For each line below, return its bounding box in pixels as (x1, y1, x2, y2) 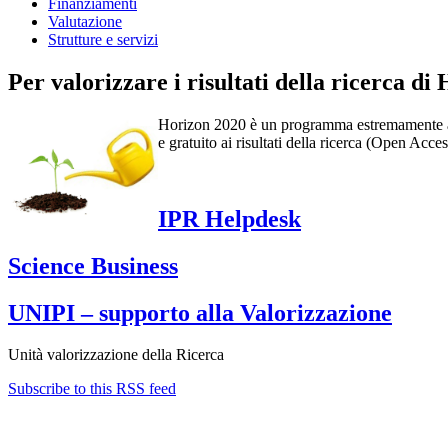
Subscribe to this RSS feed (8, 380, 176, 398)
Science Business (8, 252, 178, 279)
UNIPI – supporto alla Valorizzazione (8, 299, 392, 326)
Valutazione (48, 13, 122, 31)
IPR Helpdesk (158, 205, 301, 232)
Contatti (8, 417, 76, 439)
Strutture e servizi (48, 31, 158, 49)
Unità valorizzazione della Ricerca (8, 346, 224, 364)
